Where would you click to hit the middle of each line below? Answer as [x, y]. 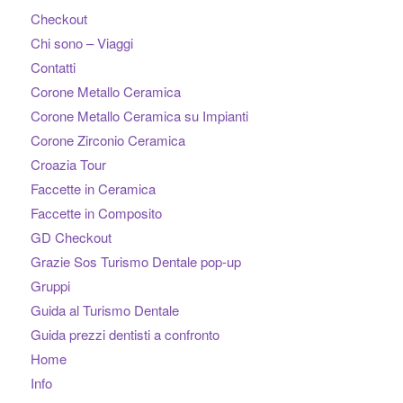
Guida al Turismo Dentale [104, 310]
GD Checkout [71, 237]
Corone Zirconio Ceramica [107, 140]
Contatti [53, 67]
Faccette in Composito [96, 213]
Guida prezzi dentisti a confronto [125, 335]
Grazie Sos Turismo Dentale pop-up [135, 262]
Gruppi [50, 286]
